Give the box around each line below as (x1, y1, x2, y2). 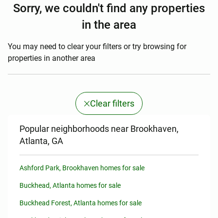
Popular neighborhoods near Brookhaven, (19, 124, 179, 134)
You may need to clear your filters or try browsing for (8, 42, 186, 51)
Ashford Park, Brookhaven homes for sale (19, 164, 145, 172)
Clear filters (90, 98, 135, 109)
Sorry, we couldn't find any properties (13, 1, 205, 15)
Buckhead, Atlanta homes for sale (19, 182, 121, 189)
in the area (82, 18, 136, 32)
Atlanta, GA (19, 136, 63, 146)
